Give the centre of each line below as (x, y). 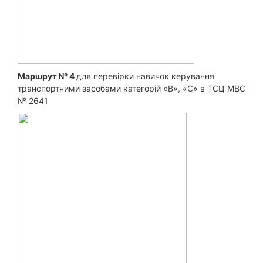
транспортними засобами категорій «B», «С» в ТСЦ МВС (131, 88)
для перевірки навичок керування (145, 76)
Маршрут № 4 (47, 76)
